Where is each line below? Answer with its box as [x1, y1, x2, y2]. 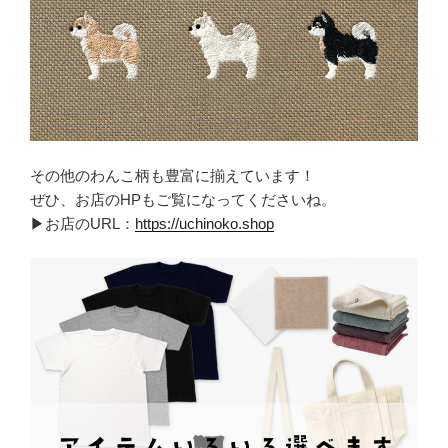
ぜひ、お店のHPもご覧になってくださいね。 [30, 190, 336, 208]
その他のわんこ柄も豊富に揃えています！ [30, 166, 315, 184]
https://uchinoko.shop [135, 214, 274, 232]
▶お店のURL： [30, 214, 135, 232]
